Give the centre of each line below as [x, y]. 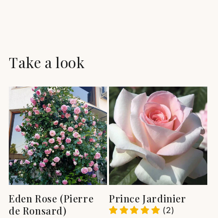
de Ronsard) [38, 210]
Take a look [47, 63]
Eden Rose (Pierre [51, 198]
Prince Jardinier [148, 198]
